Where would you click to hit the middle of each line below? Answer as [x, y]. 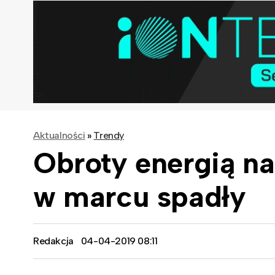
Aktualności [59, 135]
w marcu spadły [140, 196]
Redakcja [53, 241]
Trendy [109, 135]
